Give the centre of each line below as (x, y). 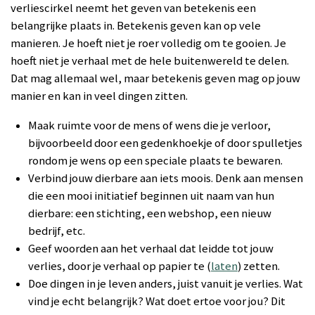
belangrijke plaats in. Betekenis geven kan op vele (136, 26)
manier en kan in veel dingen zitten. (99, 96)
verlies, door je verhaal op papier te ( (120, 266)
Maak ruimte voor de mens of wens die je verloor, (149, 126)
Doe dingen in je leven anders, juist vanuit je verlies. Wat (166, 284)
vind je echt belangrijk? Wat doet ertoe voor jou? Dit (157, 301)
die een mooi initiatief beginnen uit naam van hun (151, 196)
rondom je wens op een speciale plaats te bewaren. (155, 161)
